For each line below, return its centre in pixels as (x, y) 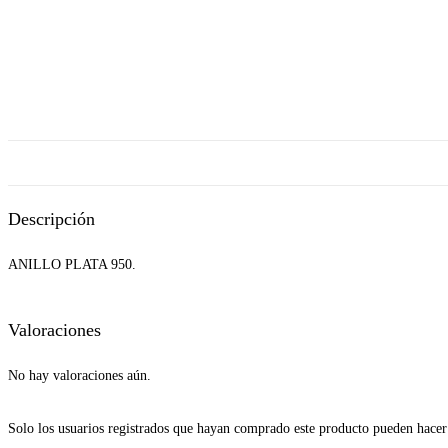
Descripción (51, 218)
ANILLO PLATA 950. (72, 264)
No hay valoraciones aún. (79, 375)
